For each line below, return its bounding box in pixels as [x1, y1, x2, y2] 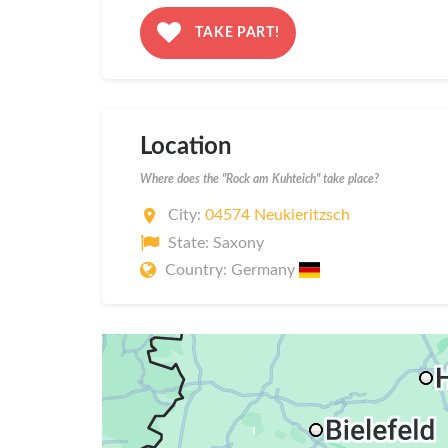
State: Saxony [168, 234, 264, 251]
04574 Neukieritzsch [205, 207, 350, 224]
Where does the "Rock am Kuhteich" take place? [140, 172, 379, 185]
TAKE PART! [191, 25, 280, 40]
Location [140, 134, 232, 159]
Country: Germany [165, 262, 299, 279]
